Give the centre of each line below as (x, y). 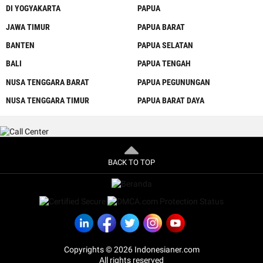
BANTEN (20, 45)
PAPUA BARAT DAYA (171, 100)
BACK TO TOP (131, 162)
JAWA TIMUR (28, 27)
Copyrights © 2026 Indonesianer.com (131, 249)
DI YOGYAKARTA (33, 9)
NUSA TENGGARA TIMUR (48, 100)
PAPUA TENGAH (164, 64)
